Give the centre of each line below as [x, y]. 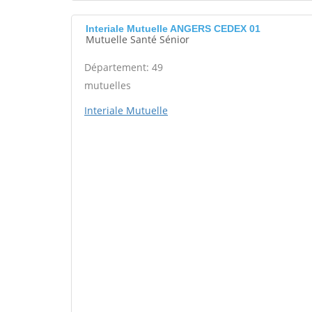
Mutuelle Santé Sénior [138, 39]
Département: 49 [124, 67]
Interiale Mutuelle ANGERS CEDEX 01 [173, 29]
